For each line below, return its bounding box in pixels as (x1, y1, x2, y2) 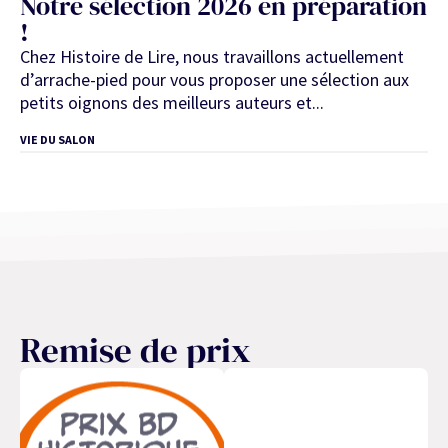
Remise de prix (20, 326, 251, 375)
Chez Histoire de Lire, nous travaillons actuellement (20, 44, 404, 68)
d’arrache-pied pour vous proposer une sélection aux (20, 67, 409, 91)
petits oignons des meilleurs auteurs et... (20, 90, 324, 114)
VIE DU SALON (20, 132, 95, 148)
